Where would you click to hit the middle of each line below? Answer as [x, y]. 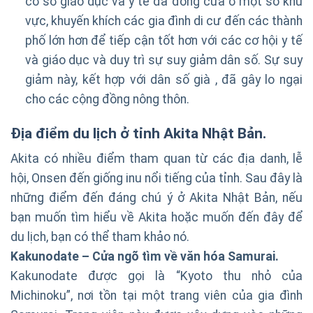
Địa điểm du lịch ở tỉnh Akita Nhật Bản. [138, 133]
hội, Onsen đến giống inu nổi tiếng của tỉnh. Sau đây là [156, 179]
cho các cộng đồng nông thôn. [108, 99]
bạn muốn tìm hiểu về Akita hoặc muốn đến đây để [156, 218]
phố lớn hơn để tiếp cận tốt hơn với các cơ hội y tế [163, 40]
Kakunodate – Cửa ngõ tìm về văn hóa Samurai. [145, 257]
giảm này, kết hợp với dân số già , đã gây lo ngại [163, 79]
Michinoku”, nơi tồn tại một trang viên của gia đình [156, 296]
